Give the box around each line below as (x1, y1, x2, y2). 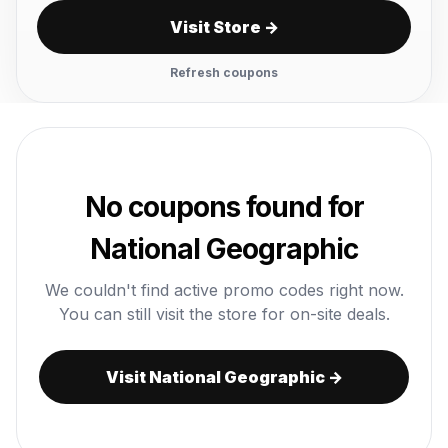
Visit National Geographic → (105, 367, 343, 387)
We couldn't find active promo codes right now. (44, 280, 404, 300)
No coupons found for (84, 190, 364, 224)
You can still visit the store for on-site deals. (58, 304, 390, 324)
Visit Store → (169, 17, 279, 37)
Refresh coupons (170, 65, 278, 80)
